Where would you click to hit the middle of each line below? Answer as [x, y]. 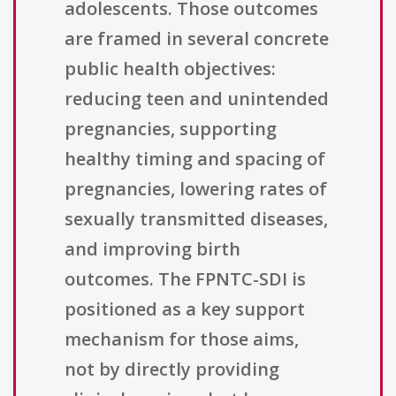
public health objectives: [170, 69]
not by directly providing [172, 369]
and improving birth [152, 249]
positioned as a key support [185, 309]
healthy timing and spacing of [195, 159]
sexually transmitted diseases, [196, 219]
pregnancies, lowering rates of [196, 189]
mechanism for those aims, [182, 339]
